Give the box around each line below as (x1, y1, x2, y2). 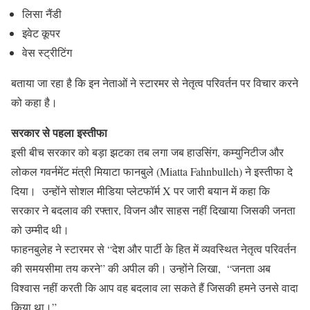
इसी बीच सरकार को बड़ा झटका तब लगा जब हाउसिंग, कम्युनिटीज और (11, 144, 284, 159)
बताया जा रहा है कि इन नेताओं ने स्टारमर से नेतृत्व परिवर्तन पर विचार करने (11, 75, 298, 90)
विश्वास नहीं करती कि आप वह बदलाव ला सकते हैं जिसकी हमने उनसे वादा (11, 280, 298, 295)
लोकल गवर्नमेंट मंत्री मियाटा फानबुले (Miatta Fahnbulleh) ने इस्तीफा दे (11, 163, 293, 179)
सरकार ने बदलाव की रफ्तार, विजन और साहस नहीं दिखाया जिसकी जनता (11, 202, 295, 217)
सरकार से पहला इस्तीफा (11, 124, 107, 140)
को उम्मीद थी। (11, 221, 69, 237)
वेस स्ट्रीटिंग (22, 44, 75, 60)
